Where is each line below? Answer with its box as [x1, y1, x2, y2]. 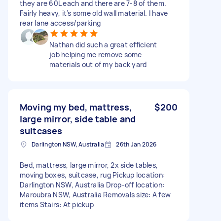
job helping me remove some [49, 49, 142, 59]
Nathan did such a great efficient [49, 39, 157, 49]
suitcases [20, 124, 63, 137]
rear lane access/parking [20, 18, 101, 28]
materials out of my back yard [49, 59, 147, 69]
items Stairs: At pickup [20, 199, 94, 209]
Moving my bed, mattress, [20, 101, 132, 113]
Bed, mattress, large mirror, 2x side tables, [20, 160, 158, 170]
